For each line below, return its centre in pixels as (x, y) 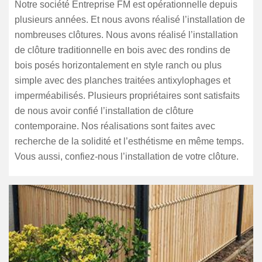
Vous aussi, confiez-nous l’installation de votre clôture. (127, 156)
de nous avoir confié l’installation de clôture (104, 111)
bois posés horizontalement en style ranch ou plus (118, 65)
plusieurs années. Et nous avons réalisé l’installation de (130, 20)
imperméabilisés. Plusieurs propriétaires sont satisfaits (127, 96)
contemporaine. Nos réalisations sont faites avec (115, 126)
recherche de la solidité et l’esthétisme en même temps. (129, 141)
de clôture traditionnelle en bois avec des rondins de (123, 50)
